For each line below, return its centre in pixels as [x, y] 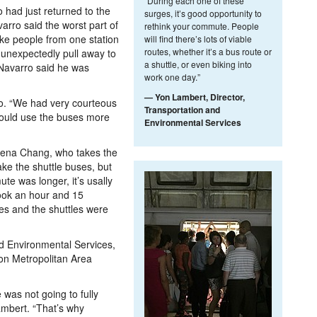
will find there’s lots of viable [198, 39]
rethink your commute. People [202, 26]
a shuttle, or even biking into [198, 64]
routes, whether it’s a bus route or [208, 51]
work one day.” [172, 77]
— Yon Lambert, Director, [195, 97]
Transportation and [182, 110]
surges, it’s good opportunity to [203, 13]
